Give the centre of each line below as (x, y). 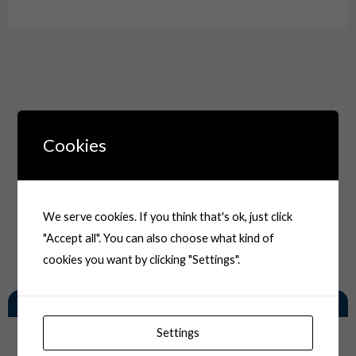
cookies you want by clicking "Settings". (142, 259)
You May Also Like (178, 303)
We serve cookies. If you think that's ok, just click (168, 216)
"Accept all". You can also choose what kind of (159, 238)
